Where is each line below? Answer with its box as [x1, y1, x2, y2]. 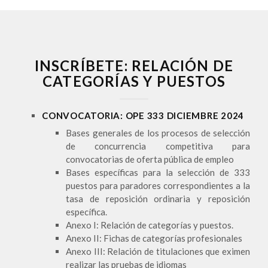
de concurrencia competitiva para [66, 141, 250, 151]
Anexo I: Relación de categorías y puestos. [66, 220, 233, 230]
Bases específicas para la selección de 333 [66, 167, 250, 178]
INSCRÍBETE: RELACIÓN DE [34, 57, 234, 74]
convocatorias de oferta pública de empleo [66, 154, 234, 165]
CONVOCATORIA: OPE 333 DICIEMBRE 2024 [42, 110, 244, 121]
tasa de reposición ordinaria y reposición [66, 193, 250, 204]
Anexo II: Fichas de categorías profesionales [66, 233, 242, 243]
